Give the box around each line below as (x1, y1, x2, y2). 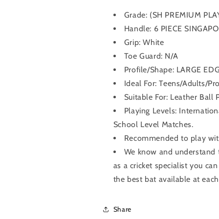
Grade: (124, 10, 150, 20)
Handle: (124, 24, 154, 33)
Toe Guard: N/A (124, 51, 178, 61)
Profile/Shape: (124, 65, 176, 74)
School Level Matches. (113, 120, 194, 129)
